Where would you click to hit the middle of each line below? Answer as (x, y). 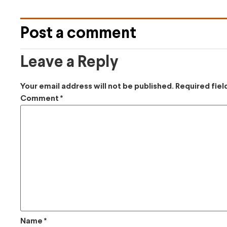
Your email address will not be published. (97, 86)
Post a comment (78, 34)
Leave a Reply (69, 63)
